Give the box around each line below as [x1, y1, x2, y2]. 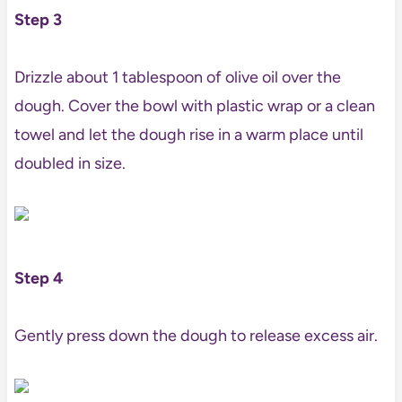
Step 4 [13, 267, 63, 288]
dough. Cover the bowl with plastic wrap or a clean [13, 95, 375, 116]
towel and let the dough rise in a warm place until [13, 124, 363, 144]
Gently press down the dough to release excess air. [13, 325, 378, 345]
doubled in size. [13, 153, 126, 173]
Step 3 [13, 9, 62, 30]
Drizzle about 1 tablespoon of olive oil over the [13, 66, 341, 87]
